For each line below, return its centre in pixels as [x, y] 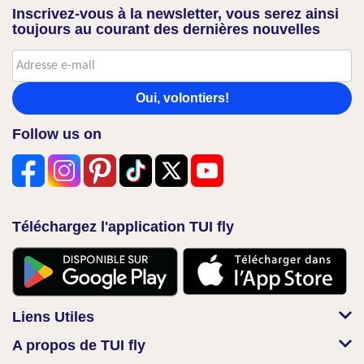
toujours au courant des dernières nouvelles [166, 29]
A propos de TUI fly [79, 345]
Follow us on [57, 134]
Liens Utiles [53, 316]
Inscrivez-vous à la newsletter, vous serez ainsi [175, 14]
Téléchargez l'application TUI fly [123, 227]
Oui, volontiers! [182, 98]
